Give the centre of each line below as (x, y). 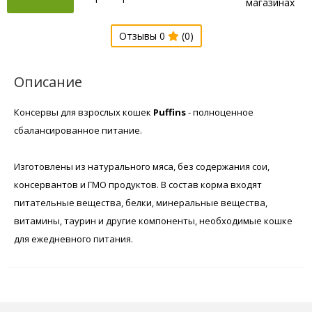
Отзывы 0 (143, 36)
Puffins (170, 112)
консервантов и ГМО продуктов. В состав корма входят (138, 184)
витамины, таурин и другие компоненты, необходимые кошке (153, 220)
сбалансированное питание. (78, 130)
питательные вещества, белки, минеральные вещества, (141, 202)
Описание (48, 81)
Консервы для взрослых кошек (83, 112)
